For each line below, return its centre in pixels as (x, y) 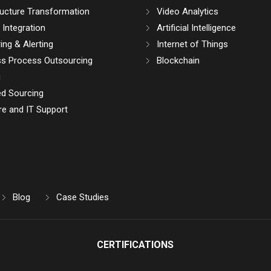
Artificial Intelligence (196, 28)
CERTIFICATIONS (135, 245)
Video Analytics (187, 12)
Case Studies (82, 198)
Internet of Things (192, 44)
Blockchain (178, 61)
